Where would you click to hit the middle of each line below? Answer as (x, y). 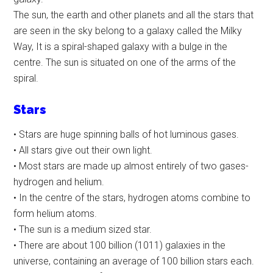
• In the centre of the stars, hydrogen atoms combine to (132, 198)
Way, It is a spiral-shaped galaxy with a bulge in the (121, 47)
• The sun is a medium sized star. (83, 230)
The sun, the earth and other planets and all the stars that (134, 15)
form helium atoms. (55, 214)
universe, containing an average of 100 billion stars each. (134, 261)
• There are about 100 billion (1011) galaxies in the (120, 246)
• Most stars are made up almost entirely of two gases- (131, 166)
